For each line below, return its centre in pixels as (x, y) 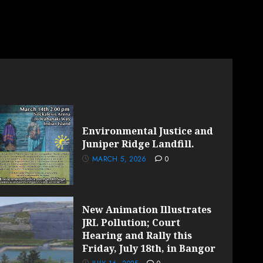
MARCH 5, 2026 (119, 159)
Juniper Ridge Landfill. (139, 144)
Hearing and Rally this (137, 236)
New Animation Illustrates (147, 210)
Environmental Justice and (148, 131)
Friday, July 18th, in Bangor (149, 249)
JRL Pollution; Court (131, 223)
